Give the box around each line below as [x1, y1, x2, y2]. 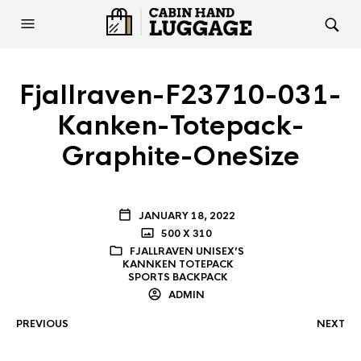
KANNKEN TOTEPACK [122, 258, 234, 271]
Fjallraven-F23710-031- [19, 79, 342, 112]
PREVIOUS [16, 317, 68, 330]
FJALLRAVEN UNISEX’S [129, 245, 244, 258]
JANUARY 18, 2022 [138, 210, 235, 222]
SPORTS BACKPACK [128, 271, 229, 284]
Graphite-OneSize [61, 140, 300, 173]
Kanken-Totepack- [56, 110, 305, 143]
